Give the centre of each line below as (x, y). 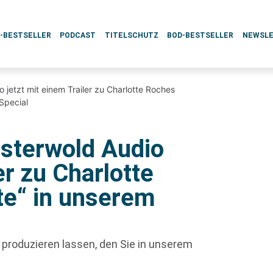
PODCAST (78, 35)
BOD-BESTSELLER (200, 35)
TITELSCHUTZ (131, 35)
